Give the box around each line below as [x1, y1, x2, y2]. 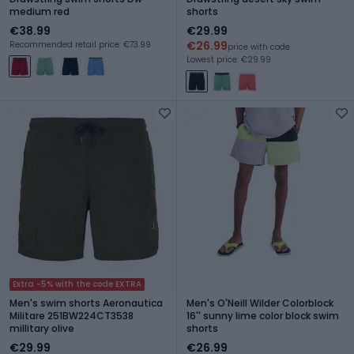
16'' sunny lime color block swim [186, 308, 339, 322]
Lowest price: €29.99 [186, 53, 271, 66]
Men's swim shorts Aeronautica [9, 296, 163, 310]
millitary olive [9, 321, 74, 335]
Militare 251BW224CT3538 [9, 308, 134, 322]
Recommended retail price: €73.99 [9, 38, 151, 51]
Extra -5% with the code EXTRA [13, 277, 141, 290]
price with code [228, 40, 290, 53]
